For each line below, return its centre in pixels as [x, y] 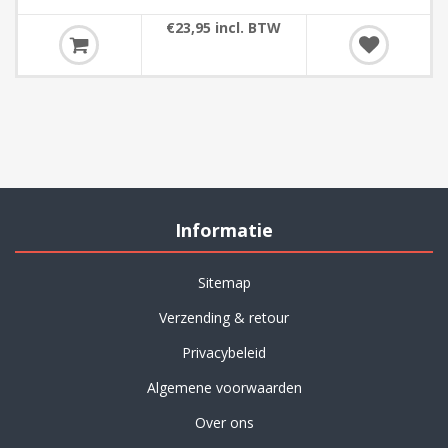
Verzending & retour [224, 317]
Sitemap [224, 282]
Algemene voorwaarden [224, 387]
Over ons [224, 422]
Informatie [224, 230]
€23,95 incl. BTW [224, 27]
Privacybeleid [224, 352]
